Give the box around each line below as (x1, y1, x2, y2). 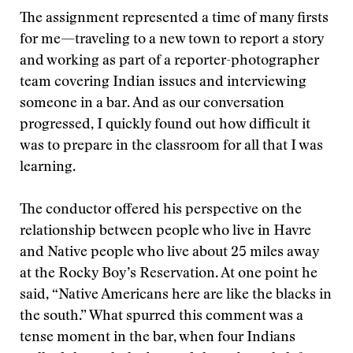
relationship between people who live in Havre (20, 225, 311, 239)
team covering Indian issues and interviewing (20, 76, 307, 90)
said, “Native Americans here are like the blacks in (20, 288, 332, 303)
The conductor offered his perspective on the (20, 203, 302, 217)
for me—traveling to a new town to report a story (20, 33, 324, 47)
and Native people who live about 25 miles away (20, 246, 319, 260)
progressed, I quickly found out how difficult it (20, 118, 310, 132)
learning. (20, 161, 76, 175)
